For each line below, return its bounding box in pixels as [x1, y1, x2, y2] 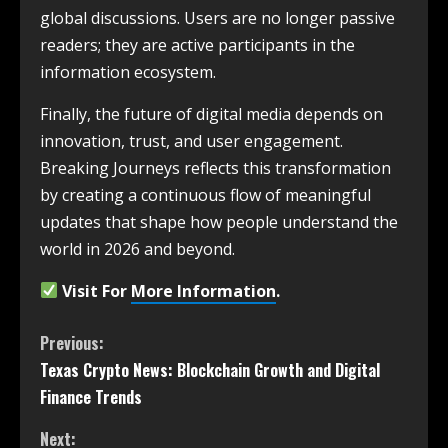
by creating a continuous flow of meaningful [40, 183, 371, 206]
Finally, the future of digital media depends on [40, 102, 383, 125]
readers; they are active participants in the [40, 33, 355, 56]
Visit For [62, 279, 132, 302]
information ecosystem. [40, 60, 216, 83]
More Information [131, 279, 277, 302]
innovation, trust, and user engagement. [40, 129, 343, 152]
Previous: [40, 330, 104, 355]
